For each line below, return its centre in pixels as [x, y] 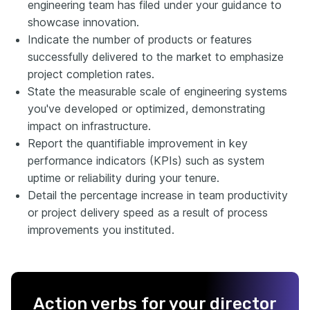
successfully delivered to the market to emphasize [156, 56]
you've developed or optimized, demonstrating [146, 108]
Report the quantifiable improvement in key [138, 143]
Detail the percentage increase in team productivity [158, 195]
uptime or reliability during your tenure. [124, 177]
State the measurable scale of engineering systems [157, 91]
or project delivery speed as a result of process [148, 212]
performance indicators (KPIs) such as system [146, 160]
